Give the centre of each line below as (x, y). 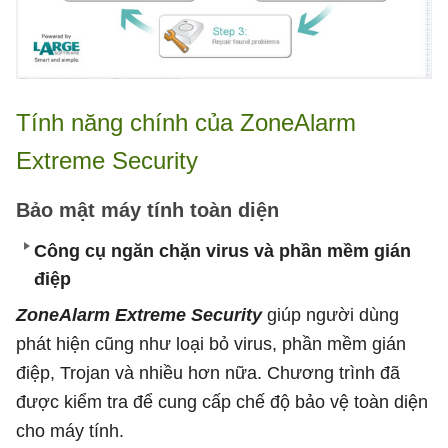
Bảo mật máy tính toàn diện (147, 209)
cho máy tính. (70, 430)
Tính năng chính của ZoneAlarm (186, 122)
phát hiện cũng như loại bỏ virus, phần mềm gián (211, 343)
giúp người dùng (333, 314)
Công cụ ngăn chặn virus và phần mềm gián (222, 250)
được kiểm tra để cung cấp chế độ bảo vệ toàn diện (222, 401)
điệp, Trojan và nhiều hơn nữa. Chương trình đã (208, 372)
